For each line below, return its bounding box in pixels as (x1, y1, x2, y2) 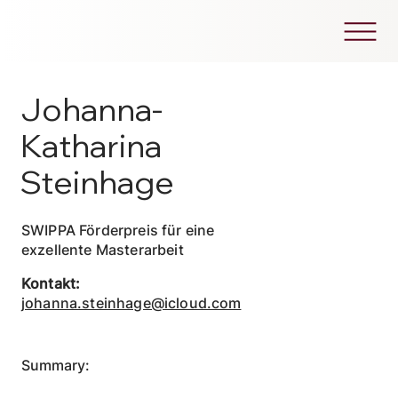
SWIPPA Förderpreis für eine (20, 221, 215, 240)
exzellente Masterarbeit (20, 241, 184, 259)
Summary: (20, 355, 90, 374)
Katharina (20, 125, 163, 165)
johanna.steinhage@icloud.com (20, 293, 242, 312)
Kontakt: (20, 274, 81, 292)
